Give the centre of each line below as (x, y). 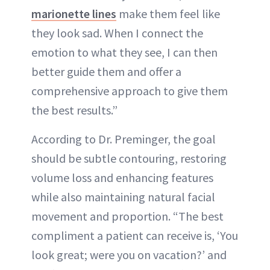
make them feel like (168, 14)
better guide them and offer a (106, 72)
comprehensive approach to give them (130, 91)
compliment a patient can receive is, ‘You (135, 236)
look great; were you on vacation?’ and (129, 255)
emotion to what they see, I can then (124, 52)
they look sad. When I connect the (117, 33)
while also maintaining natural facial (123, 197)
